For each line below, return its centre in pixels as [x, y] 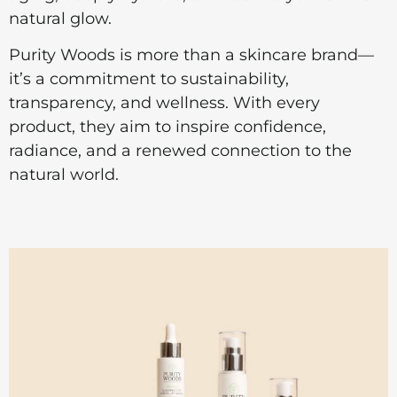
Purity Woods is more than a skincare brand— [191, 55]
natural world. [64, 175]
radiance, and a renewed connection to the [180, 151]
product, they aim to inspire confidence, [167, 127]
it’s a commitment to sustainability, [149, 79]
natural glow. [60, 18]
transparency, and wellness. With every [164, 103]
